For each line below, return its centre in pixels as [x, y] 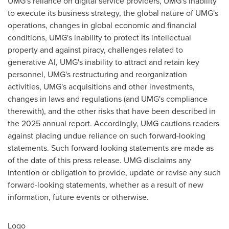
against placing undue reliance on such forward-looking [107, 135]
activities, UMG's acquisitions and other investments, [101, 86]
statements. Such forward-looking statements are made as [111, 147]
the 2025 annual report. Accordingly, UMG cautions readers [113, 123]
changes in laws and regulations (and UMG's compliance [108, 98]
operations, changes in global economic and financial [102, 25]
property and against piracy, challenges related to [95, 49]
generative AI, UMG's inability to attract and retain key [104, 62]
